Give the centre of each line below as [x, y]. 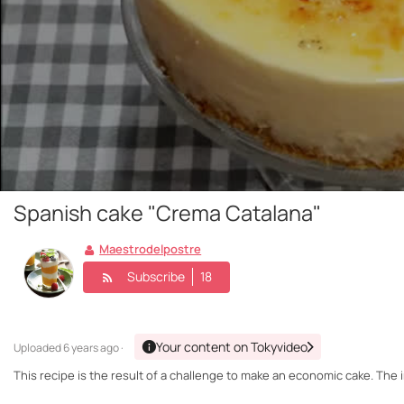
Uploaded [38, 348]
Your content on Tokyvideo [232, 347]
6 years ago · [93, 348]
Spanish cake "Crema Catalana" [167, 213]
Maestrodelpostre [151, 249]
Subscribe [156, 276]
